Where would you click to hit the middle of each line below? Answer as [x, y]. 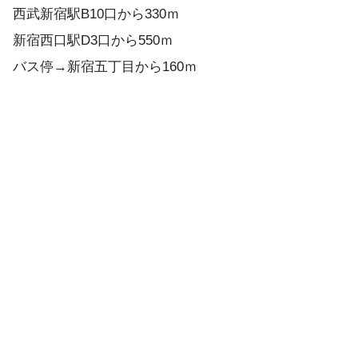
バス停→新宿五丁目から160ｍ [105, 66]
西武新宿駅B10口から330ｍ [96, 14]
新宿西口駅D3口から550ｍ [93, 40]
